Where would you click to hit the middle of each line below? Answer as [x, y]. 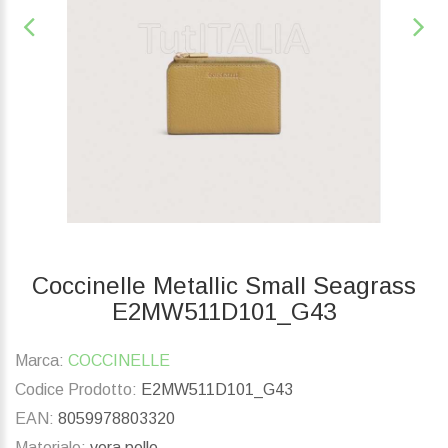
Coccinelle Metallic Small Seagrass [224, 286]
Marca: [39, 361]
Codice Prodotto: [76, 390]
